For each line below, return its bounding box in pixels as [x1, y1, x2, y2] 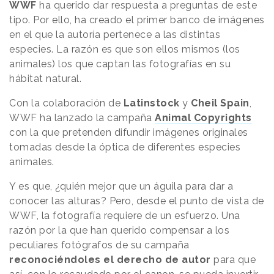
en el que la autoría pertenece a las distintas [9, 28, 220, 40]
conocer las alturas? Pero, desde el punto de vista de [9, 194, 264, 207]
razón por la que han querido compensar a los [9, 224, 229, 236]
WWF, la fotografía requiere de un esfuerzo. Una [9, 209, 240, 221]
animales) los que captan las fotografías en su [9, 57, 231, 70]
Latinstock [120, 97, 182, 109]
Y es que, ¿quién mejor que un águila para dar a [9, 180, 234, 192]
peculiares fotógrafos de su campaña [9, 239, 190, 251]
